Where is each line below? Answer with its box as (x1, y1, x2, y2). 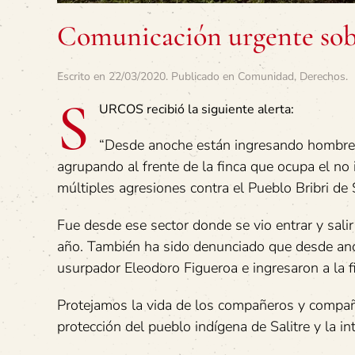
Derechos (300, 68, 345, 84)
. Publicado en (166, 68, 238, 84)
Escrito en (57, 68, 109, 84)
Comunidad (238, 68, 294, 84)
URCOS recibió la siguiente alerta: (99, 100, 294, 118)
